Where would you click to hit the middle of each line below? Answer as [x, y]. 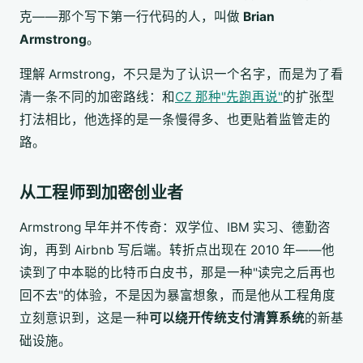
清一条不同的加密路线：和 [97, 97]
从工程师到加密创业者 [101, 193]
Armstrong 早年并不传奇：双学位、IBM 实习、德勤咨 [175, 227]
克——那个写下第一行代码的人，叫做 [131, 16]
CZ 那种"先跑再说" [229, 97]
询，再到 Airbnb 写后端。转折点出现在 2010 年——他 [177, 250]
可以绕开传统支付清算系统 [227, 318]
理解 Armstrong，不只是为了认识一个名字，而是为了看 [181, 74]
